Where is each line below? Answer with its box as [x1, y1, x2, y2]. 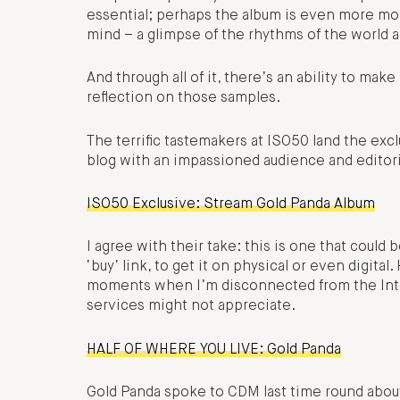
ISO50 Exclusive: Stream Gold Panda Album [87, 197, 375, 212]
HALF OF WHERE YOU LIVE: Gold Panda [87, 342, 341, 357]
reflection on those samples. [87, 91, 280, 106]
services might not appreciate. [87, 299, 296, 314]
